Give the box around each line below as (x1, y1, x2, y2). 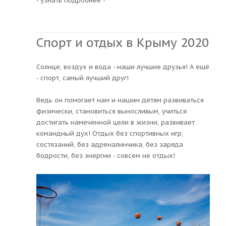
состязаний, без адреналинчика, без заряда (36, 140, 183, 149)
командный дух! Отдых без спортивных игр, (36, 129, 183, 138)
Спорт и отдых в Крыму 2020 (36, 34, 209, 50)
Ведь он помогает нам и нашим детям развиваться (36, 95, 204, 104)
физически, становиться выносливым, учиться (36, 106, 187, 116)
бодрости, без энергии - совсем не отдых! (36, 151, 175, 160)
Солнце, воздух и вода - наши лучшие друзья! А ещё (36, 62, 209, 71)
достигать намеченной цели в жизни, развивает (36, 118, 195, 127)
